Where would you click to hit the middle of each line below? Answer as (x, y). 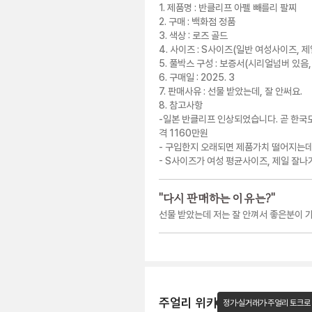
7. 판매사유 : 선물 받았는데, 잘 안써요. (231, 91)
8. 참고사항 (181, 105)
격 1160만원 (184, 133)
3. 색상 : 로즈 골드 (193, 35)
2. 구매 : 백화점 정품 (197, 21)
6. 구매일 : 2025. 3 (197, 77)
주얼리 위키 (188, 302)
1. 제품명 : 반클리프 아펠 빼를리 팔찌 (228, 7)
